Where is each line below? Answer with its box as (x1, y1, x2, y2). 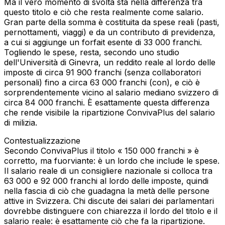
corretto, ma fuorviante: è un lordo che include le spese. (4, 155, 219, 166)
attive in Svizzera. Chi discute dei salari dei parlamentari (4, 195, 214, 206)
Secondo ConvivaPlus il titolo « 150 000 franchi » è (4, 145, 199, 156)
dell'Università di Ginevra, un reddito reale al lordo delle (4, 57, 215, 67)
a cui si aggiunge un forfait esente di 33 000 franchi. (4, 37, 202, 47)
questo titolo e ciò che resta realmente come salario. (4, 7, 203, 17)
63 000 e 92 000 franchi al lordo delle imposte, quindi (4, 175, 208, 186)
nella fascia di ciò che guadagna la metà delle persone (4, 185, 209, 196)
